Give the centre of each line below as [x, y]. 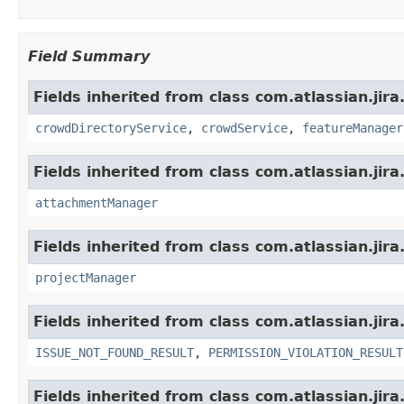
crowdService [244, 128]
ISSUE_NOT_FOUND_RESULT [115, 352]
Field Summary [89, 56]
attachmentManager [96, 202]
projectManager [86, 277]
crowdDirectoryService [111, 128]
